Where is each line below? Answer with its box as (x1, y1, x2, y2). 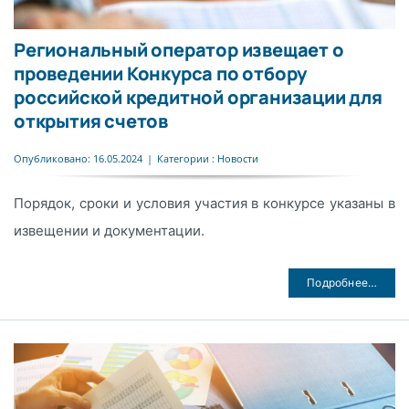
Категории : (156, 152, 217, 166)
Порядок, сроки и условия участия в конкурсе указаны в (13, 194, 396, 212)
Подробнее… (307, 275, 378, 289)
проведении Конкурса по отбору (13, 60, 308, 86)
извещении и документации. (13, 221, 204, 239)
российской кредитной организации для (13, 84, 383, 110)
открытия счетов (13, 108, 168, 133)
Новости (216, 152, 258, 166)
